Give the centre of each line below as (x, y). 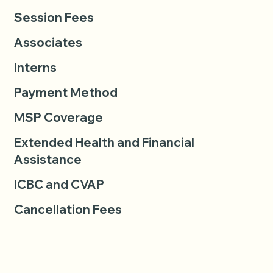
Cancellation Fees (68, 209)
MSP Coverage (59, 117)
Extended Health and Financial (105, 142)
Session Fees (54, 17)
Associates (48, 42)
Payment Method (66, 92)
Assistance (48, 159)
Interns (36, 67)
